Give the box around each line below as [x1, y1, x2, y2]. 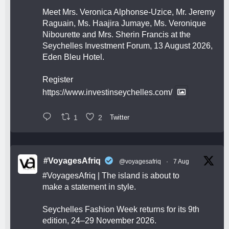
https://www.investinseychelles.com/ [42, 87, 172, 97]
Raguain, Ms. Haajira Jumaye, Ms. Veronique [42, 18, 206, 28]
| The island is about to [96, 171, 179, 180]
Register [42, 75, 73, 84]
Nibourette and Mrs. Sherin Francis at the [42, 30, 191, 39]
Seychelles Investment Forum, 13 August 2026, [42, 41, 213, 50]
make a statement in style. [42, 182, 136, 192]
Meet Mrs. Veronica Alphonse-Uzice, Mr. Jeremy [42, 7, 215, 16]
